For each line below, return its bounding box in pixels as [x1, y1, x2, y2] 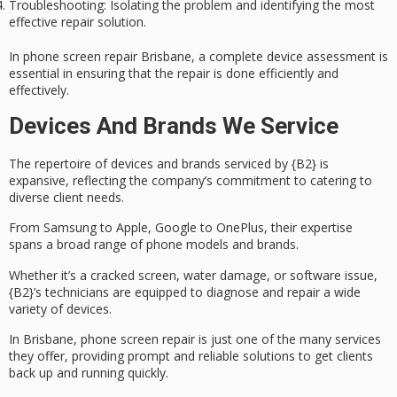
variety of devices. [9, 300, 112, 317]
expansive [9, 171, 66, 189]
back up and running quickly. [9, 364, 168, 381]
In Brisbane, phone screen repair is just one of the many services [9, 331, 381, 347]
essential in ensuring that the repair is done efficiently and [9, 64, 339, 82]
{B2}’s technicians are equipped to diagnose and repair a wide [9, 283, 361, 300]
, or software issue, [267, 266, 378, 284]
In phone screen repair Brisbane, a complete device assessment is [9, 47, 388, 65]
